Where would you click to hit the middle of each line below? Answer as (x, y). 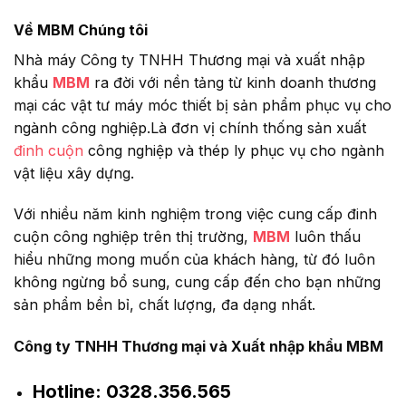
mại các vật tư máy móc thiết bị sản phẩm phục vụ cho (203, 105)
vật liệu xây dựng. (74, 173)
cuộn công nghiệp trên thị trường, (133, 237)
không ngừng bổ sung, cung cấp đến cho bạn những (197, 282)
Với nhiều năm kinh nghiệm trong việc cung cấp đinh (195, 214)
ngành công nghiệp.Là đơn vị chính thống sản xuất (192, 127)
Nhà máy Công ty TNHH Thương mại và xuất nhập (189, 59)
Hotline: (67, 391)
